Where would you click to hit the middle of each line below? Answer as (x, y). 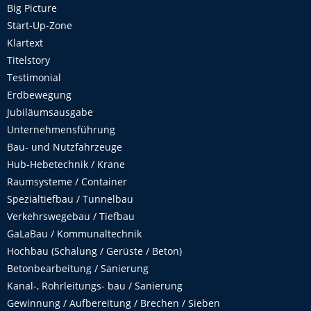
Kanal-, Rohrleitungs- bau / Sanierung (95, 285)
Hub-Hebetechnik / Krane (66, 164)
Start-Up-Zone (40, 25)
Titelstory (28, 60)
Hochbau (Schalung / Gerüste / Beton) (94, 251)
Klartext (25, 42)
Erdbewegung (39, 94)
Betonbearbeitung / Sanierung (78, 268)
